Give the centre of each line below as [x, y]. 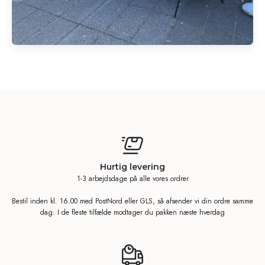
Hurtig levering [132, 167]
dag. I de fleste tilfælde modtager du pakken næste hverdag [132, 212]
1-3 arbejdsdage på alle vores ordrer [132, 178]
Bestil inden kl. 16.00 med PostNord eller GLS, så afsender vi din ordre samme [132, 201]
